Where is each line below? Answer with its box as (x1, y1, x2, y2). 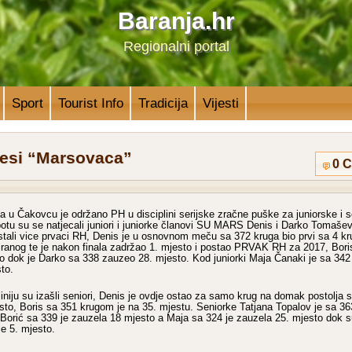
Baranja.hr (117, 8, 235, 34)
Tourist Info (57, 95, 123, 111)
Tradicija (137, 95, 188, 111)
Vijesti (202, 95, 239, 111)
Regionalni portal (123, 38, 229, 54)
